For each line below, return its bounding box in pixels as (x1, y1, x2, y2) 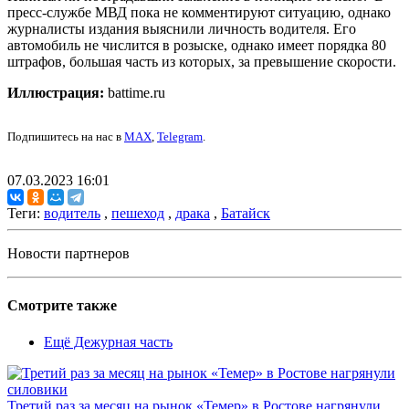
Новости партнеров (7, 246, 130, 262)
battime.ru (104, 85, 165, 101)
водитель (44, 205, 100, 222)
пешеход (111, 205, 164, 222)
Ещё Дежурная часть (44, 333, 173, 350)
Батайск (221, 205, 270, 222)
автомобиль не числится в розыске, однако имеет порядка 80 (7, 37, 386, 54)
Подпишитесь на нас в (7, 130, 124, 144)
